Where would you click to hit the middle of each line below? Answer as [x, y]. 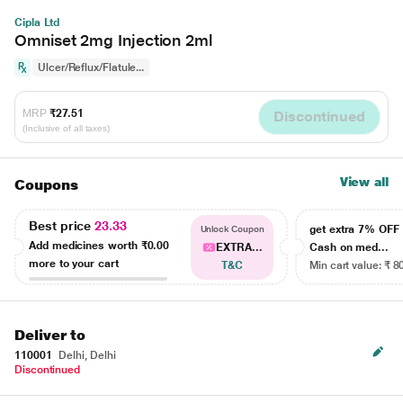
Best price [62, 225]
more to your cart [74, 263]
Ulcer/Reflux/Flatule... [91, 67]
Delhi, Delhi [86, 355]
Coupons [46, 185]
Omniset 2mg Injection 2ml [113, 40]
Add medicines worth [85, 245]
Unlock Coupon [232, 229]
